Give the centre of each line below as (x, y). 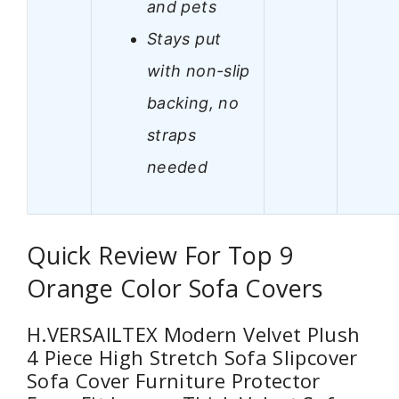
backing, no (193, 102)
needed (178, 167)
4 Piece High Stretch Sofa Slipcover (192, 358)
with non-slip (199, 70)
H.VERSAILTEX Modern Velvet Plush (194, 334)
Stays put (184, 38)
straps (172, 134)
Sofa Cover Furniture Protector (174, 381)
